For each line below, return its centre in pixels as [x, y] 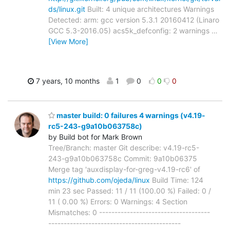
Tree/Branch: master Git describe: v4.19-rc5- [124, 148]
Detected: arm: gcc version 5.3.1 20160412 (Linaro [134, 20]
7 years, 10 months [66, 81]
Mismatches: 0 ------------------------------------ [129, 213]
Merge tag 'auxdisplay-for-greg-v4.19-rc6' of [124, 169]
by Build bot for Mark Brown [95, 137]
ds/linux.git [67, 9]
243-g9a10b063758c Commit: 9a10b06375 [123, 159]
